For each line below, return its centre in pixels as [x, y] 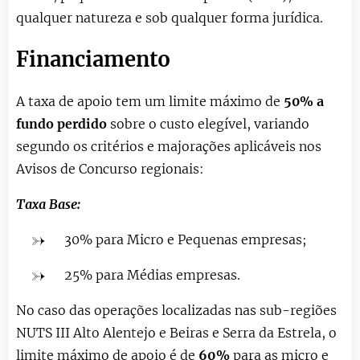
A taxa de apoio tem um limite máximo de [150, 101]
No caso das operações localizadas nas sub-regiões [176, 310]
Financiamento [93, 59]
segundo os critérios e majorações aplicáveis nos [169, 146]
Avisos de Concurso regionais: [110, 168]
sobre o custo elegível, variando [210, 123]
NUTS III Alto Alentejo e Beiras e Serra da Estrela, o [176, 332]
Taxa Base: [48, 204]
